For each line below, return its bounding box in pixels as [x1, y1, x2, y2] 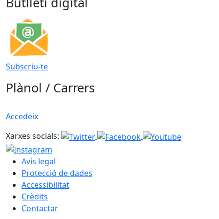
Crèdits [22, 191, 48, 202]
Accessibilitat [22, 179, 69, 190]
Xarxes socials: [6, 131, 59, 142]
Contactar [22, 202, 58, 214]
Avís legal [22, 155, 56, 167]
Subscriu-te [6, 61, 48, 72]
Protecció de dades [22, 167, 92, 178]
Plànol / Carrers [6, 79, 95, 96]
